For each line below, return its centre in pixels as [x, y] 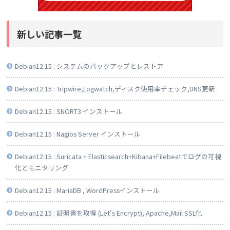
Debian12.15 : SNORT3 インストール [69, 111]
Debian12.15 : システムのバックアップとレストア [89, 66]
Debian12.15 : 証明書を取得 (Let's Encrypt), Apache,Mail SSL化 [108, 213]
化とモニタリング [41, 168]
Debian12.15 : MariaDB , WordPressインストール [87, 190]
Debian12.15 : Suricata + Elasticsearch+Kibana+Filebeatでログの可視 [118, 157]
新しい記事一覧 [49, 34]
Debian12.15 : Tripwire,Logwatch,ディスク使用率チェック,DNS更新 [115, 89]
